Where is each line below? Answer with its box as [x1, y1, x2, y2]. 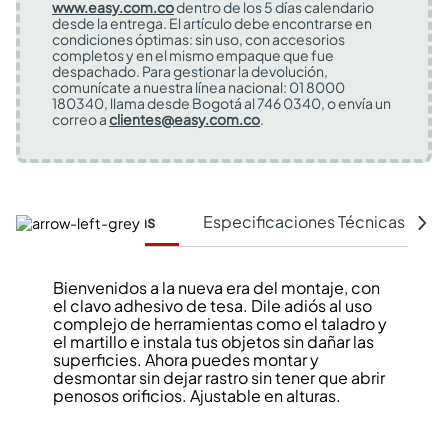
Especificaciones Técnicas [203, 211, 405, 233]
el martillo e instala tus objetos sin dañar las [52, 331, 374, 352]
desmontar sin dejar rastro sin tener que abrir [52, 367, 385, 388]
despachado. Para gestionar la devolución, [52, 62, 328, 80]
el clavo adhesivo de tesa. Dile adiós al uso [52, 295, 372, 316]
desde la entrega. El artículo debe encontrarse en [52, 14, 372, 32]
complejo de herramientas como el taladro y [52, 313, 387, 334]
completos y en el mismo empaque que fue [52, 46, 334, 64]
